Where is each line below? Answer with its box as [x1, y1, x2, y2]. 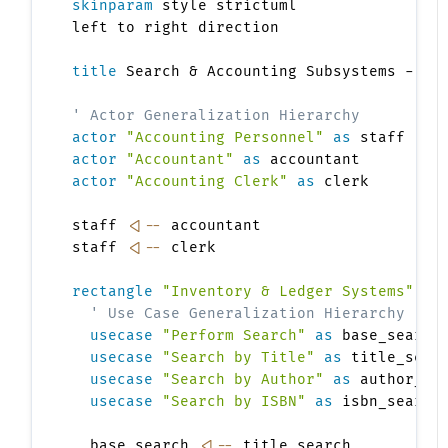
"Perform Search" [162, 327, 307, 345]
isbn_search [333, 393, 442, 411]
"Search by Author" [162, 371, 325, 389]
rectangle [72, 283, 154, 301]
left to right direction [72, 19, 280, 37]
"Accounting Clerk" [126, 173, 289, 191]
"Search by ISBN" [162, 393, 307, 411]
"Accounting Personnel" [126, 129, 325, 147]
